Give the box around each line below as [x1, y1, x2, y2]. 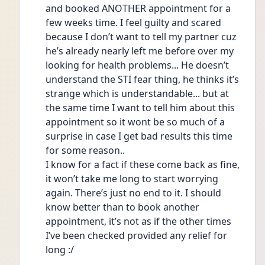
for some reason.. [46, 144, 127, 157]
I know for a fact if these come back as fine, [46, 158, 240, 171]
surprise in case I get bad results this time [46, 130, 232, 143]
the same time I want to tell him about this [46, 101, 235, 114]
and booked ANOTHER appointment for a [46, 2, 231, 15]
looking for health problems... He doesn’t [46, 59, 229, 72]
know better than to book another [46, 201, 199, 214]
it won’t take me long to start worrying [46, 172, 218, 185]
